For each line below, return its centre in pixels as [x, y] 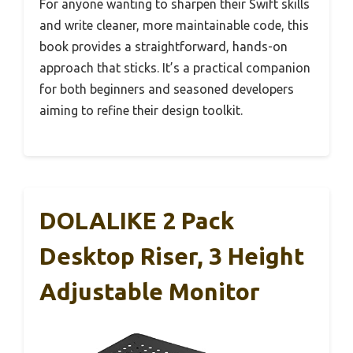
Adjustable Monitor [150, 292]
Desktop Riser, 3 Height [172, 256]
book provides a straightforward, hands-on [163, 47]
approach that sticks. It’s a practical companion [175, 68]
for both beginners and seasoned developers [167, 89]
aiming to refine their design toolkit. [141, 111]
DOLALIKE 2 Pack [137, 221]
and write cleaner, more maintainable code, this [174, 26]
